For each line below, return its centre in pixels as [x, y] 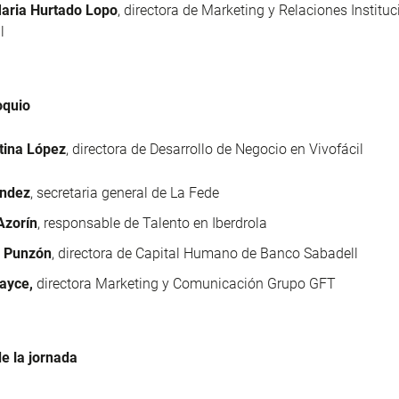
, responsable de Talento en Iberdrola [152, 223]
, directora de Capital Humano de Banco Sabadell [205, 253]
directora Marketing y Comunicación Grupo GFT [184, 283]
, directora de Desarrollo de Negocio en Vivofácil [215, 149]
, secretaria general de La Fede [125, 192]
